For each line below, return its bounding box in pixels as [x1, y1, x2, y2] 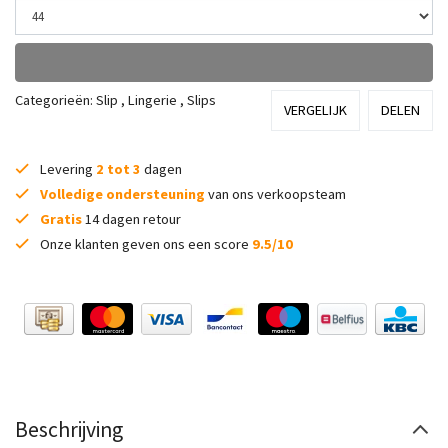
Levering [37, 159, 96, 178]
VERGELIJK [284, 100, 347, 119]
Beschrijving [15, 415, 123, 443]
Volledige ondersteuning [40, 184, 205, 203]
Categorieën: [15, 91, 96, 110]
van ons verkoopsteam [205, 184, 346, 203]
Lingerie [128, 91, 177, 110]
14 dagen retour [82, 209, 181, 228]
